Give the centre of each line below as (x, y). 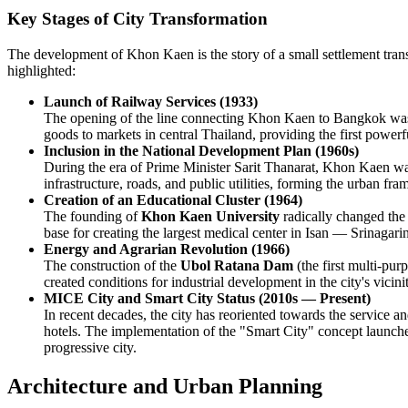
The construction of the (112, 266)
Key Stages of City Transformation (138, 19)
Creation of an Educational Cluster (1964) (173, 200)
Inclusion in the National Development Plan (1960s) (201, 151)
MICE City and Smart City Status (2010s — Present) (207, 299)
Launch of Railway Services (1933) (151, 102)
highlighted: (41, 71)
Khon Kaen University (210, 217)
